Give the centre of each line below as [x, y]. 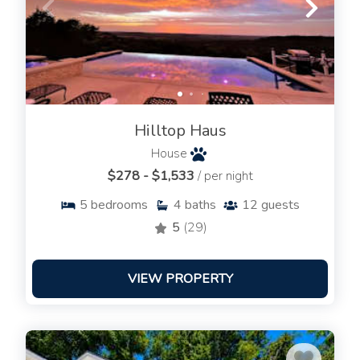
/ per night [225, 176]
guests [280, 205]
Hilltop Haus [180, 131]
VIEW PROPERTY [180, 279]
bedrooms [119, 205]
